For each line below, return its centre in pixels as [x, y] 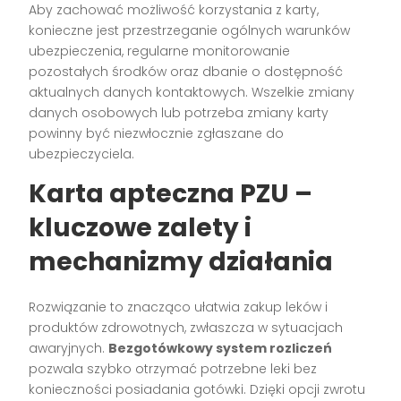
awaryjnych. [69, 349]
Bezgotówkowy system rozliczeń [221, 349]
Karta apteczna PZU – [171, 194]
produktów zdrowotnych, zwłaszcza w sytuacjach [186, 328]
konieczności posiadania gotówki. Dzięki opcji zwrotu [197, 390]
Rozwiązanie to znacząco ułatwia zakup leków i [179, 307]
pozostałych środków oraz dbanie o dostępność [186, 72]
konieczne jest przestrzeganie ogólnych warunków [190, 31]
